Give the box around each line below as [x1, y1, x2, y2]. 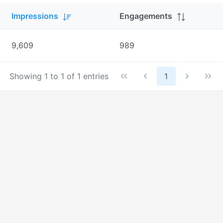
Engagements [119, 11, 172, 21]
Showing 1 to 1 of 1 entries [9, 71, 109, 82]
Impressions [11, 11, 58, 21]
